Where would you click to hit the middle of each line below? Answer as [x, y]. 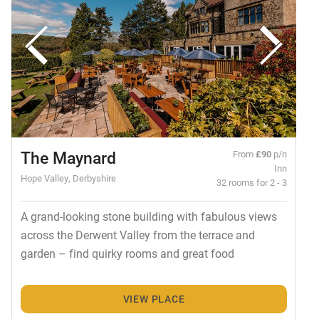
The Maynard [68, 157]
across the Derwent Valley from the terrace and [137, 234]
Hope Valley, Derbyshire [68, 177]
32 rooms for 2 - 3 [252, 182]
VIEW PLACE [154, 299]
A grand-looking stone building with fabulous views [148, 216]
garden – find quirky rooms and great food [127, 253]
